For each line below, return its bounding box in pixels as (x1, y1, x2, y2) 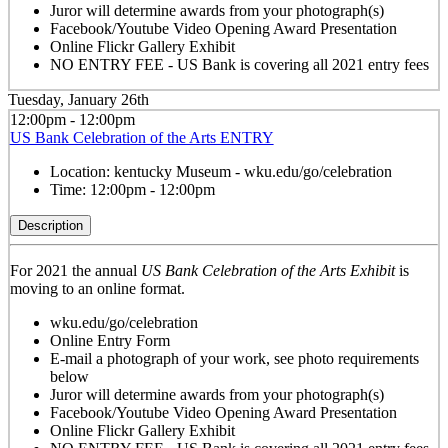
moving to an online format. (9, 279, 185, 297)
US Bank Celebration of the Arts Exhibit (140, 261, 395, 279)
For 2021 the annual (9, 261, 141, 279)
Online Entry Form (49, 331, 170, 349)
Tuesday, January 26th (8, 91, 149, 109)
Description (17, 217, 83, 233)
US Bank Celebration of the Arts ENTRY (9, 128, 274, 146)
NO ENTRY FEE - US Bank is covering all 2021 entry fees (49, 55, 429, 73)
